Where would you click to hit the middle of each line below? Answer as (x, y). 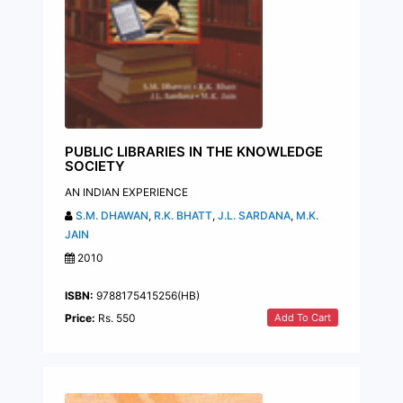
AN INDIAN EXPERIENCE (126, 192)
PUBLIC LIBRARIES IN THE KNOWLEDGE (194, 151)
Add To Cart (303, 317)
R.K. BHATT (183, 215)
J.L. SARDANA (254, 215)
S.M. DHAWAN (112, 215)
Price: (80, 318)
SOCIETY (95, 166)
